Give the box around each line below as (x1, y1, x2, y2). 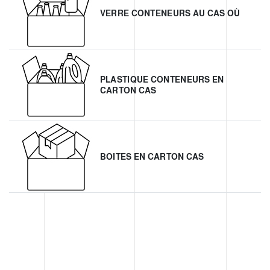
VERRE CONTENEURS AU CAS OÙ (99, 8, 240, 18)
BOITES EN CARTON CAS (99, 151, 204, 162)
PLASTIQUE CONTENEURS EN (99, 74, 224, 84)
